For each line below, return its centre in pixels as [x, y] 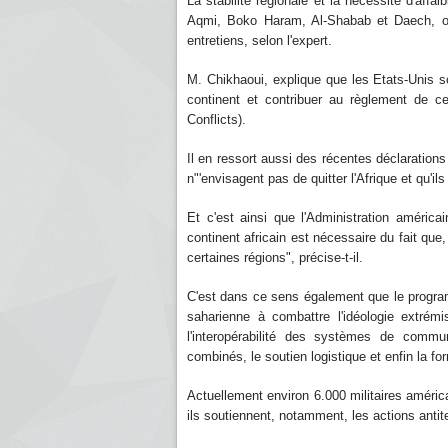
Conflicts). [216, 119]
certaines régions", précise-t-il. [275, 257]
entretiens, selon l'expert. [259, 40]
